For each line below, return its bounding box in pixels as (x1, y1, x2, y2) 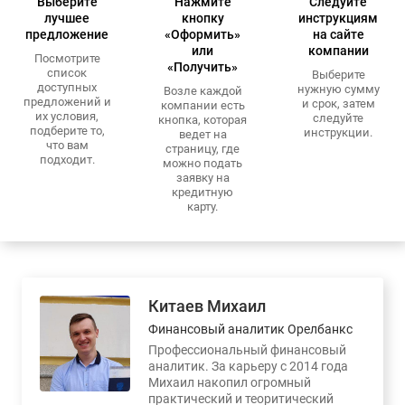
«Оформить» (165, 27, 240, 42)
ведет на (178, 127, 227, 142)
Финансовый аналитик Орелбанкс (148, 322, 353, 337)
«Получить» (167, 60, 238, 75)
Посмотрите (33, 52, 100, 66)
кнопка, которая (158, 113, 247, 127)
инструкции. (304, 126, 372, 140)
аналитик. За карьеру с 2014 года (148, 359, 348, 374)
